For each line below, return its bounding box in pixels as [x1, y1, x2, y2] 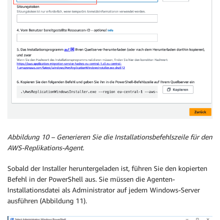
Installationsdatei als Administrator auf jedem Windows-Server [7, 186, 200, 194]
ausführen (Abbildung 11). [7, 196, 87, 205]
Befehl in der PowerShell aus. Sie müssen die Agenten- [7, 175, 175, 184]
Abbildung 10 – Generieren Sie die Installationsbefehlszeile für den [7, 133, 212, 141]
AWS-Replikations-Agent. [7, 143, 84, 152]
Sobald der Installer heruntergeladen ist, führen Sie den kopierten [7, 164, 207, 173]
